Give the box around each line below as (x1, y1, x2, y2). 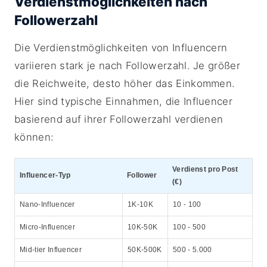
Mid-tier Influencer (20, 246, 82, 254)
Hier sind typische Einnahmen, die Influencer (14, 95, 233, 107)
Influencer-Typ (20, 171, 71, 179)
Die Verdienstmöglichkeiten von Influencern (14, 42, 228, 54)
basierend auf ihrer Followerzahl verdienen (14, 113, 223, 125)
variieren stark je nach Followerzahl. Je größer (14, 60, 241, 72)
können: (14, 131, 54, 143)
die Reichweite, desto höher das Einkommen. (14, 77, 235, 89)
